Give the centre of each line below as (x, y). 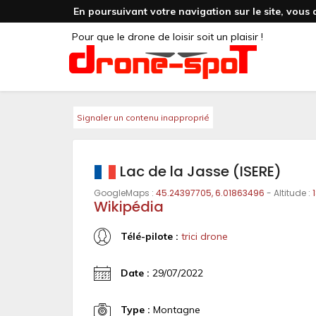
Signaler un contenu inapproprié (143, 117)
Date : (135, 273)
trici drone (205, 236)
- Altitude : (288, 193)
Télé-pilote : (150, 236)
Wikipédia (129, 207)
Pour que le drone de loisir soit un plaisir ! (168, 37)
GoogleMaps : (125, 193)
